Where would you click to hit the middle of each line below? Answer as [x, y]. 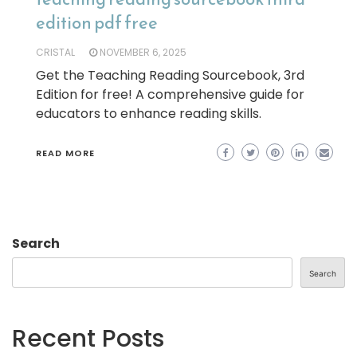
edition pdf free [97, 22]
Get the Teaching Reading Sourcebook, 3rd [170, 75]
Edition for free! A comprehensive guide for [170, 94]
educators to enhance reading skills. [149, 113]
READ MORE [65, 153]
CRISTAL [55, 52]
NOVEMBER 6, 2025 [143, 52]
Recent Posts [88, 338]
